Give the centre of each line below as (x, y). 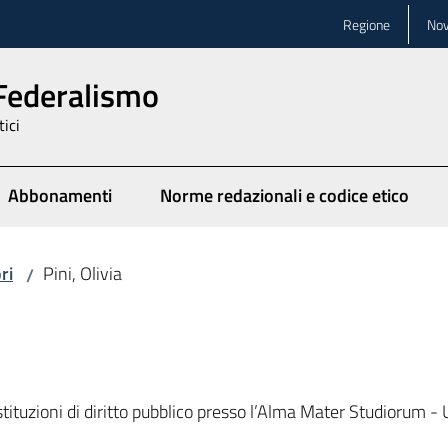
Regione (366, 24)
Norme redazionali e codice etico (284, 195)
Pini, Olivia (82, 273)
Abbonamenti (60, 195)
